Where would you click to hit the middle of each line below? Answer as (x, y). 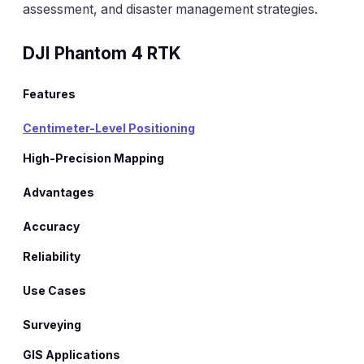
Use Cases (54, 290)
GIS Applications (71, 354)
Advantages (58, 193)
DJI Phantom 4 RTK (102, 53)
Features (49, 94)
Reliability (52, 256)
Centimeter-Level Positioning (109, 128)
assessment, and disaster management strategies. (170, 10)
